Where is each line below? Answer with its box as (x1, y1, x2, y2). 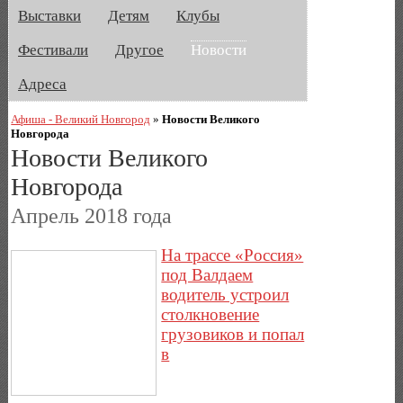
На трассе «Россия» (161, 245, 304, 264)
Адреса (18, 76, 67, 93)
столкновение (161, 304, 260, 324)
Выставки (18, 7, 81, 24)
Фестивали (18, 41, 88, 58)
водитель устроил (161, 284, 290, 304)
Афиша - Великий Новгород (11, 112, 151, 126)
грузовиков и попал (161, 324, 305, 344)
